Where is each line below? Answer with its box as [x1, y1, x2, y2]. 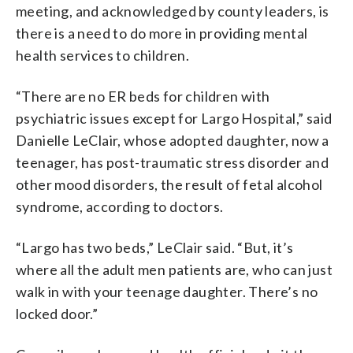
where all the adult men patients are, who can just [16, 260, 333, 278]
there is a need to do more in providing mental [16, 24, 308, 42]
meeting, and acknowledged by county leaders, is [16, 2, 329, 20]
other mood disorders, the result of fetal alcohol [16, 175, 323, 193]
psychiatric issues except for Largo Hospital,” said [16, 109, 333, 127]
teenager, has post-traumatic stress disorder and [16, 153, 329, 171]
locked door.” [16, 304, 98, 322]
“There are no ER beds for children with [16, 87, 270, 105]
